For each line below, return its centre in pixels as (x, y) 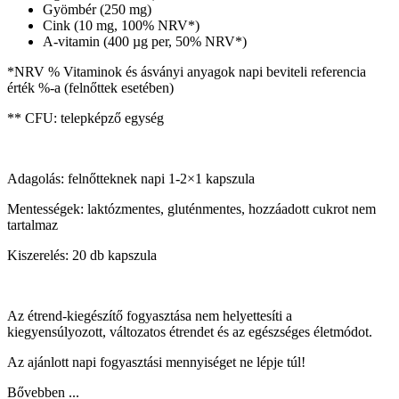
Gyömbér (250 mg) (97, 10)
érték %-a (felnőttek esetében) (90, 88)
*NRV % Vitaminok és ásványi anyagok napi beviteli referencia (187, 72)
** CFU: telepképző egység (85, 118)
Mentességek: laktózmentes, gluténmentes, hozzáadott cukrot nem (191, 209)
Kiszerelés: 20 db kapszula (82, 256)
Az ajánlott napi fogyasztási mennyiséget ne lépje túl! (156, 362)
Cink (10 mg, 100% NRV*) (121, 26)
